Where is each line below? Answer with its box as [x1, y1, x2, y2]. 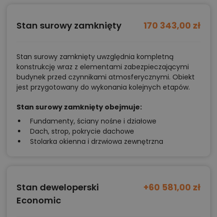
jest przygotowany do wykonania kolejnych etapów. [16, 82, 190, 93]
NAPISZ [130, 8, 157, 20]
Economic [16, 194, 61, 207]
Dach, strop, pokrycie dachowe [30, 126, 134, 137]
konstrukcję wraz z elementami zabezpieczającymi [16, 62, 189, 72]
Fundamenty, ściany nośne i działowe [30, 116, 156, 126]
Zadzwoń [7, 8, 44, 20]
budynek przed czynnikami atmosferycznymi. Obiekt [16, 72, 195, 82]
